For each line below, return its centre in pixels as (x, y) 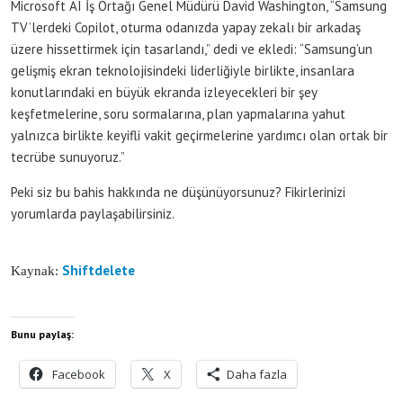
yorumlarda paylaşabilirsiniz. (93, 213)
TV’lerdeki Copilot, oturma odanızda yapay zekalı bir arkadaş (186, 27)
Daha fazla (257, 374)
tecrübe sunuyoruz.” (68, 157)
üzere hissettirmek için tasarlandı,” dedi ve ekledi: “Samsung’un (192, 49)
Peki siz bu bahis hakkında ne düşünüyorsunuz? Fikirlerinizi (178, 192)
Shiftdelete (100, 270)
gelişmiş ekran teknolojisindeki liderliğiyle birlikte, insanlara (183, 70)
